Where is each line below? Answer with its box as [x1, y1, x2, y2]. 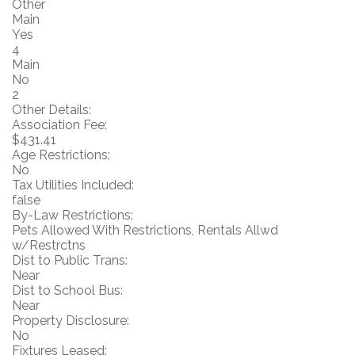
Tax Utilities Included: [12, 177, 134, 193]
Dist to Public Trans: [12, 253, 128, 268]
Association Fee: [12, 117, 107, 132]
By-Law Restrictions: [12, 208, 133, 223]
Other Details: [12, 102, 91, 117]
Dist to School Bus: [12, 283, 123, 298]
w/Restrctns [12, 238, 86, 253]
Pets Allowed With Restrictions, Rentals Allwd [12, 223, 278, 238]
